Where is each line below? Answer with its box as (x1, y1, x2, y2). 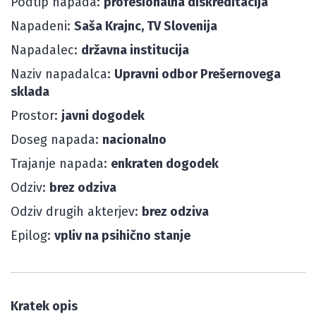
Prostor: (11, 108, 61, 123)
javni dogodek (61, 108, 145, 123)
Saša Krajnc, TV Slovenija (74, 18, 217, 34)
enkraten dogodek (111, 156, 219, 171)
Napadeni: (11, 18, 74, 34)
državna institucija (81, 42, 189, 58)
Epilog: (11, 228, 54, 243)
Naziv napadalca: (11, 66, 114, 82)
